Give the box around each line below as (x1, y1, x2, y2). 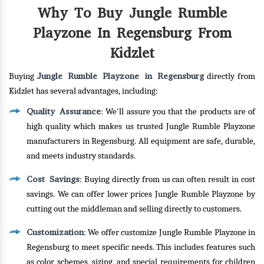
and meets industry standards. (27, 151, 136, 161)
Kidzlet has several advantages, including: (9, 86, 158, 96)
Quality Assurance (27, 105, 101, 117)
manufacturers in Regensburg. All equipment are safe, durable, (27, 136, 255, 146)
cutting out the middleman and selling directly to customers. (27, 204, 242, 214)
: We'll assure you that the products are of (101, 107, 256, 117)
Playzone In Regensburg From (32, 24, 232, 42)
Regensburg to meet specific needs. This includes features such (27, 242, 255, 252)
